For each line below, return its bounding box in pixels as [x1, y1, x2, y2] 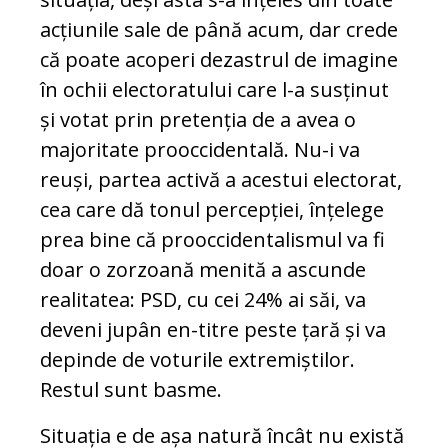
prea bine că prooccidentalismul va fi [40, 226, 385, 254]
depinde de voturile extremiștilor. [40, 346, 355, 374]
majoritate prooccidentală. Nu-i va [40, 136, 360, 164]
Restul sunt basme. [40, 376, 222, 404]
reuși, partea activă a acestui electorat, [40, 166, 402, 194]
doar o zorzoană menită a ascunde [40, 256, 366, 284]
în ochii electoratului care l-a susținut [40, 76, 389, 104]
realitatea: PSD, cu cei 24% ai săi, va [40, 286, 366, 314]
